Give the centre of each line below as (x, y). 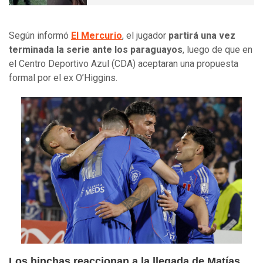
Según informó (40, 35)
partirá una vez (202, 35)
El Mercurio (97, 35)
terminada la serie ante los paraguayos (96, 49)
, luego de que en (218, 49)
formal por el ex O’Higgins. (63, 77)
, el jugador (145, 35)
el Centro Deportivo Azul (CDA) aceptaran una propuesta (124, 63)
